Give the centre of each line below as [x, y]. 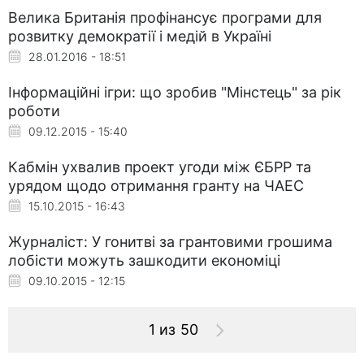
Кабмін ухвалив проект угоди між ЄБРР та [160, 167]
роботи [34, 110]
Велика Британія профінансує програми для [165, 17]
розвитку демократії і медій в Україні [140, 36]
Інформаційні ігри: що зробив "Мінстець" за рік [175, 92]
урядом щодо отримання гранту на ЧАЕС [156, 185]
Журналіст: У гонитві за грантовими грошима [170, 241]
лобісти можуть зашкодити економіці [144, 260]
